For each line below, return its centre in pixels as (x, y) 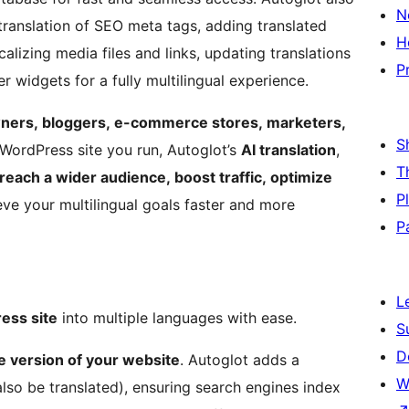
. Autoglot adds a (240, 360)
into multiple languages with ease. (177, 318)
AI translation (288, 150)
